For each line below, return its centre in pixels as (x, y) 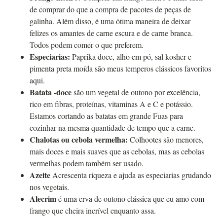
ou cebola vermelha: (93, 139)
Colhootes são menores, (166, 139)
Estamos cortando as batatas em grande (91, 115)
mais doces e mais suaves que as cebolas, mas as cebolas (117, 151)
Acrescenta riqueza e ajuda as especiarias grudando (131, 175)
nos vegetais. (49, 186)
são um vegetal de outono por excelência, (136, 92)
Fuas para (168, 115)
